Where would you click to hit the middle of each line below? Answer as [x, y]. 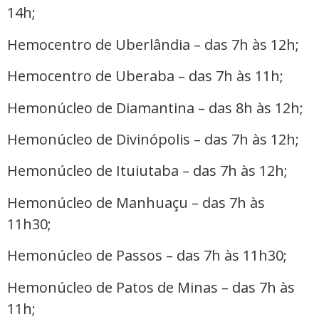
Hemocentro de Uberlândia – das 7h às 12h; [153, 44]
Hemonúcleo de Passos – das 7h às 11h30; [147, 256]
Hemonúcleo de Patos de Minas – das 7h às [151, 287]
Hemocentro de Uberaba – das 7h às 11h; [145, 76]
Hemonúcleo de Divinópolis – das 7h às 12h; [153, 140]
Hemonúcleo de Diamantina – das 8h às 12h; [155, 108]
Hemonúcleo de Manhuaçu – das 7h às [136, 202]
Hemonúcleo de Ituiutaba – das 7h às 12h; [147, 171]
